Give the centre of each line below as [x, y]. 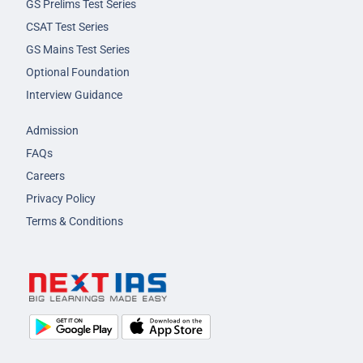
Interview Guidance [74, 95]
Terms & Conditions [75, 222]
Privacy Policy [61, 199]
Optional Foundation [78, 73]
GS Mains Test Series [78, 50]
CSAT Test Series [67, 27]
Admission [52, 131]
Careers [45, 176]
